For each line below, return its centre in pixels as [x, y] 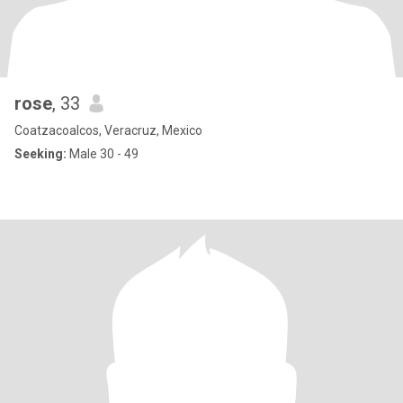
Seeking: [40, 154]
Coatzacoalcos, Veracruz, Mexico [108, 130]
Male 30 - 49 [103, 154]
